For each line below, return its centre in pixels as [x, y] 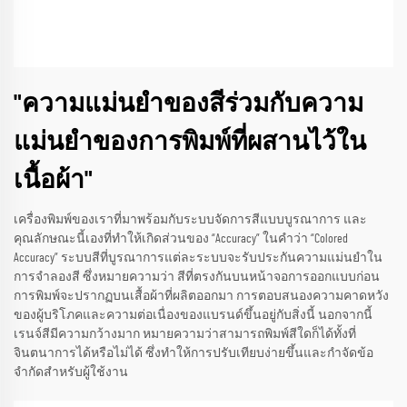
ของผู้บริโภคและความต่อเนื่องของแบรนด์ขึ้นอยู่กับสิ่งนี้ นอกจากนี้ [193, 315]
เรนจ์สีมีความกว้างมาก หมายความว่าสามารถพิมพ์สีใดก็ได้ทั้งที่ [185, 334]
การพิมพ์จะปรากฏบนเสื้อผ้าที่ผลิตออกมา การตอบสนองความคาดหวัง [201, 296]
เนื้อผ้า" [53, 180]
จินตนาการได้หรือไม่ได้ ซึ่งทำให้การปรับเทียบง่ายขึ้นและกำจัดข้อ [194, 353]
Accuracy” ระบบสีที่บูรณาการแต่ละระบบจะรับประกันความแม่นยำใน [198, 258]
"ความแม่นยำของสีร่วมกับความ [189, 104]
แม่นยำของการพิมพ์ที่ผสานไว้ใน [190, 142]
